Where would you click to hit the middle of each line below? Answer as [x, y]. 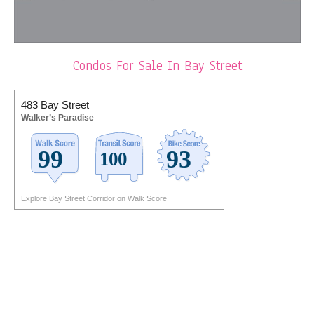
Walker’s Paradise [57, 117]
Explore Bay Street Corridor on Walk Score [94, 198]
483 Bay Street [55, 104]
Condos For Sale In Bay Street [157, 66]
